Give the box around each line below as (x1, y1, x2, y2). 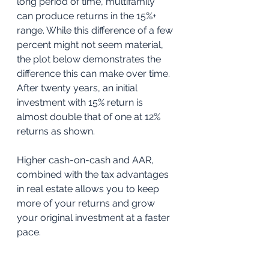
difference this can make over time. (17, 68, 172, 80)
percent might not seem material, (17, 39, 166, 51)
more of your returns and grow (17, 198, 157, 210)
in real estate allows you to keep (17, 183, 162, 195)
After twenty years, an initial (17, 82, 140, 94)
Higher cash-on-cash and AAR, (17, 154, 156, 166)
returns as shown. (17, 125, 95, 138)
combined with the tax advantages (17, 169, 171, 181)
